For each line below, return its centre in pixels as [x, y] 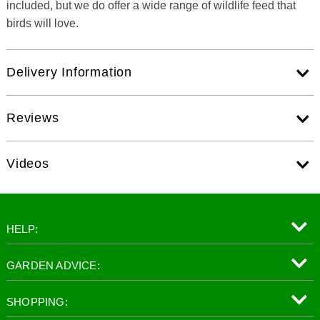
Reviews [32, 118]
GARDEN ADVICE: [53, 266]
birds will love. [42, 24]
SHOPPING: [37, 302]
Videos [27, 164]
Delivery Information [69, 72]
